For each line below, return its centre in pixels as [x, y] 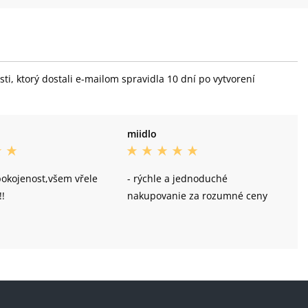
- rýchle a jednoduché [178, 179]
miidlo [142, 134]
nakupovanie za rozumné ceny [198, 196]
